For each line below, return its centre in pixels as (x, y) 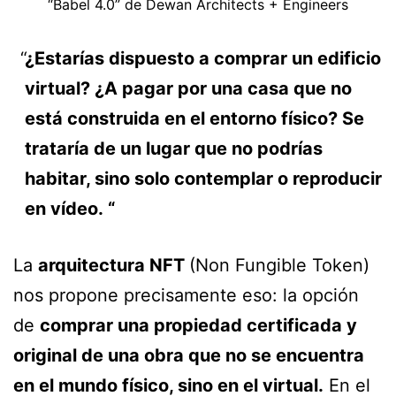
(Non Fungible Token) (279, 266)
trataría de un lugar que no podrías (173, 149)
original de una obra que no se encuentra (189, 356)
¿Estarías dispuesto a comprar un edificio (202, 59)
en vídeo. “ (69, 209)
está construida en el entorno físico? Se (194, 119)
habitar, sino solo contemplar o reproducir (203, 179)
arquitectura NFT (114, 266)
